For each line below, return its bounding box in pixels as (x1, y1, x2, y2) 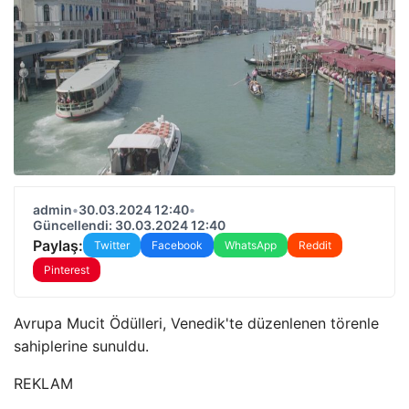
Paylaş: (33, 236, 83, 255)
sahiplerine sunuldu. (14, 337, 149, 355)
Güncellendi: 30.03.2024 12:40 (33, 217, 225, 233)
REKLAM (14, 374, 73, 393)
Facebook (152, 238, 203, 252)
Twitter (94, 238, 130, 252)
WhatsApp (225, 238, 277, 252)
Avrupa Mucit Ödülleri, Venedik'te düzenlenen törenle (14, 314, 379, 332)
